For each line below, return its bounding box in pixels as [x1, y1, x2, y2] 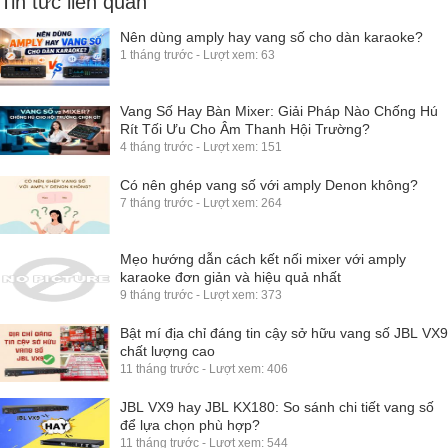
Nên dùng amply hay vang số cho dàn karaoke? [120, 28, 423, 45]
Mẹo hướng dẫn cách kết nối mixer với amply [120, 250, 406, 267]
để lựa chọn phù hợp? [120, 416, 260, 433]
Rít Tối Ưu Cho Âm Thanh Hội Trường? [120, 120, 370, 137]
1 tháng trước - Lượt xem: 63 [120, 47, 275, 62]
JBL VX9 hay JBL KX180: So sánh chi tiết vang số [120, 398, 434, 415]
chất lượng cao [120, 342, 215, 359]
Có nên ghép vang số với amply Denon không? [120, 176, 418, 193]
